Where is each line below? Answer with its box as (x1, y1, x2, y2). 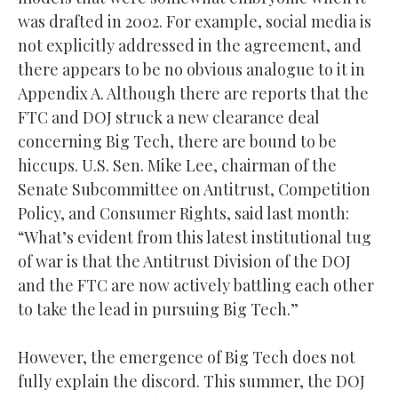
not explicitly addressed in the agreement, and (18, 34, 362, 56)
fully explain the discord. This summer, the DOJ (18, 370, 365, 392)
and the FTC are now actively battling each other (18, 274, 374, 296)
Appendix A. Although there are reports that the (18, 82, 369, 104)
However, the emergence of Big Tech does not (18, 346, 355, 368)
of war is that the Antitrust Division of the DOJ (18, 250, 351, 272)
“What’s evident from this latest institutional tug (18, 226, 371, 248)
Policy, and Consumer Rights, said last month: (18, 202, 349, 224)
